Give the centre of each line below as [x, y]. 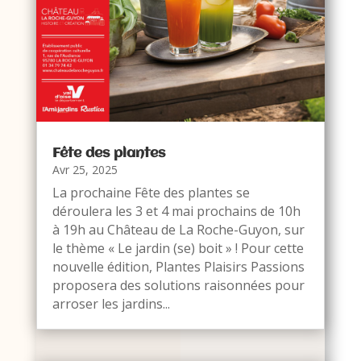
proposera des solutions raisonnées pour [178, 285]
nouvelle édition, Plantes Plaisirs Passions [178, 266]
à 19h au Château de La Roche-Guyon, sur [178, 229]
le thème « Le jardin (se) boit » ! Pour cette [178, 248]
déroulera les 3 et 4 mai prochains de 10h [176, 211]
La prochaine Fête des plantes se [151, 192]
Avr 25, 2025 [85, 169]
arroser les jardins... [111, 303]
